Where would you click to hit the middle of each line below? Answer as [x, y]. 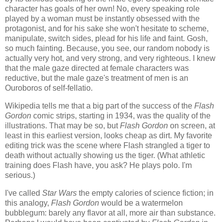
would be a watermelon [141, 203]
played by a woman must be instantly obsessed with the [102, 19]
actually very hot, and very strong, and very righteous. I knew [110, 58]
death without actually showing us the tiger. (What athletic [105, 155]
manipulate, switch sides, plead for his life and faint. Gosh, [106, 39]
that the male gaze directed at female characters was [97, 68]
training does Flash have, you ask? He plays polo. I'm [98, 165]
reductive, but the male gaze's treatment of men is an [97, 78]
